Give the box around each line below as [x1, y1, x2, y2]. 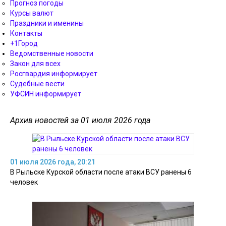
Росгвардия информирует [10, 70, 97, 78]
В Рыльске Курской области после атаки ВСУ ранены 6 [10, 168, 192, 176]
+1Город [10, 39, 38, 47]
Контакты [10, 29, 42, 37]
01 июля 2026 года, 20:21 [10, 158, 95, 166]
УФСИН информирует [10, 90, 81, 98]
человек [10, 178, 38, 186]
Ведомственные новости [10, 49, 93, 58]
